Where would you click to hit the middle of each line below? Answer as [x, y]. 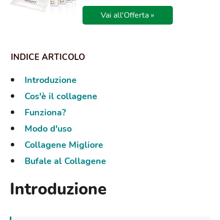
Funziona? [45, 113]
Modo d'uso [48, 129]
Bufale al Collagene [65, 161]
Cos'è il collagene [61, 96]
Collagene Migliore [64, 145]
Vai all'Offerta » [128, 15]
